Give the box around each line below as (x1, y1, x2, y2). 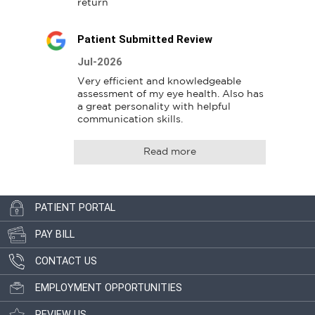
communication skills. (77, 115, 183, 124)
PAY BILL (35, 229, 75, 241)
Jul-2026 (77, 55, 122, 68)
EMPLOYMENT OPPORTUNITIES (35, 282, 182, 295)
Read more (143, 147, 196, 156)
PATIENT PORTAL (35, 202, 115, 214)
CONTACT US (35, 255, 97, 268)
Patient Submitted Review (77, 32, 212, 46)
